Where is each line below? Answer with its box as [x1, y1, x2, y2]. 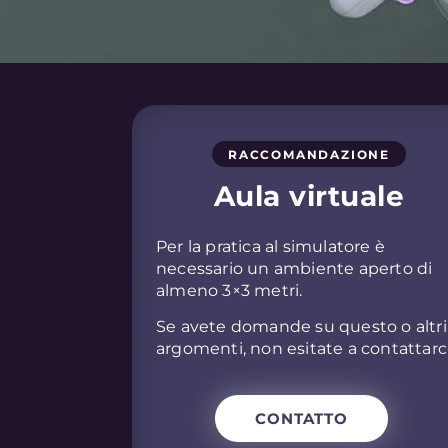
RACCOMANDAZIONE [228, 146, 390, 162]
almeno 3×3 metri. [156, 280, 303, 300]
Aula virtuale [213, 178, 405, 213]
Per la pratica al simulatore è [156, 236, 385, 256]
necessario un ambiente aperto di [156, 258, 433, 278]
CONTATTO [254, 408, 348, 428]
